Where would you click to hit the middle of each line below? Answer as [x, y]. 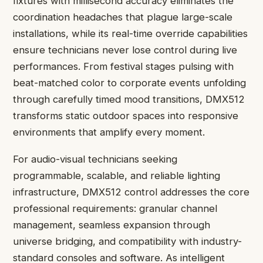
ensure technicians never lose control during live [125, 50]
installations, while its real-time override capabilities [130, 33]
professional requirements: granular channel [115, 209]
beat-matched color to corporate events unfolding [129, 82]
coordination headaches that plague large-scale [123, 17]
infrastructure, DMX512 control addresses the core [131, 192]
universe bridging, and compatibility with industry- [127, 242]
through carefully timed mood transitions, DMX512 [129, 99]
